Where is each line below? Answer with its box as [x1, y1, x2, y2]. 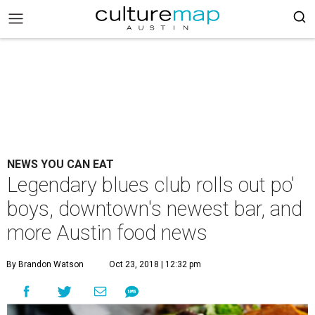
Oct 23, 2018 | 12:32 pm [109, 259, 201, 269]
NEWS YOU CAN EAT [7, 157, 114, 171]
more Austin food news [7, 221, 207, 245]
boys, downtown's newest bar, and [7, 197, 302, 221]
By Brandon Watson [6, 259, 84, 269]
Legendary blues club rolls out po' [7, 173, 295, 197]
